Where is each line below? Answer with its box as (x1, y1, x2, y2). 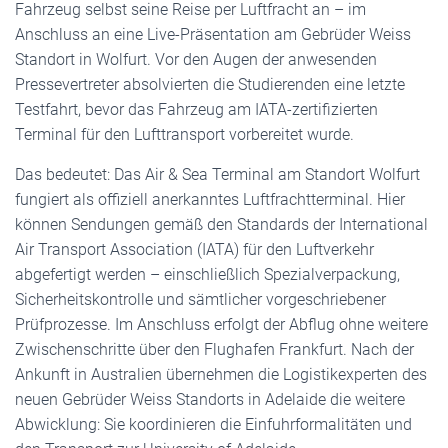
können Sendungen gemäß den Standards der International (15, 215, 428, 234)
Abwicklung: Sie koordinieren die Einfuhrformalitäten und (15, 415, 412, 434)
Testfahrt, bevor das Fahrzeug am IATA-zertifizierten (15, 100, 378, 119)
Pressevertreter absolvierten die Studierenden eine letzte (15, 75, 405, 94)
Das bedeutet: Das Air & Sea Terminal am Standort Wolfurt (15, 165, 420, 184)
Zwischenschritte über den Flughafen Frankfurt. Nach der (15, 340, 414, 359)
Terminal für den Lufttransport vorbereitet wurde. (15, 125, 354, 144)
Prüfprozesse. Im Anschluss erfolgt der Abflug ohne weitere (15, 315, 428, 334)
